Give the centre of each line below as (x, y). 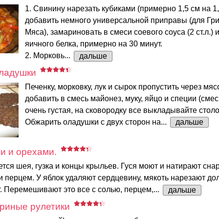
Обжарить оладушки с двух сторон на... (97, 122)
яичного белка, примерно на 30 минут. (94, 44)
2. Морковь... (49, 55)
